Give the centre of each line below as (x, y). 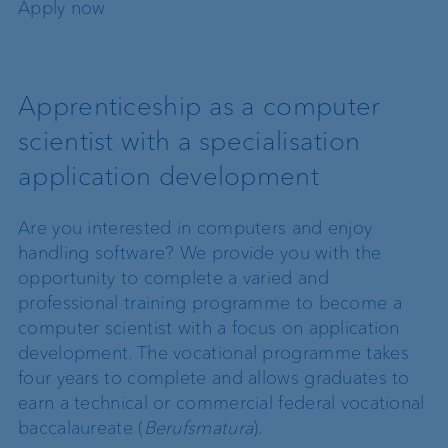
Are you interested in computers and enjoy (195, 228)
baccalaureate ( (81, 428)
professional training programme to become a (210, 303)
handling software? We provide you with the (200, 253)
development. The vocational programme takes (213, 353)
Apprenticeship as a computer (199, 105)
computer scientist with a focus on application (209, 328)
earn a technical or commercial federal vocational (221, 403)
